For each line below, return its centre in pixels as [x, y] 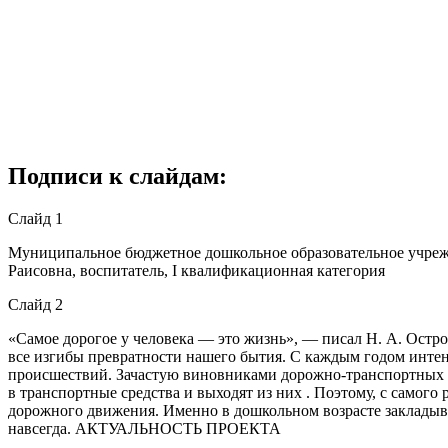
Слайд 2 [35, 304]
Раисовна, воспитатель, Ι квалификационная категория [196, 270]
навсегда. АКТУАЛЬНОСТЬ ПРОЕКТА [144, 428]
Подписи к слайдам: [117, 175]
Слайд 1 [35, 218]
